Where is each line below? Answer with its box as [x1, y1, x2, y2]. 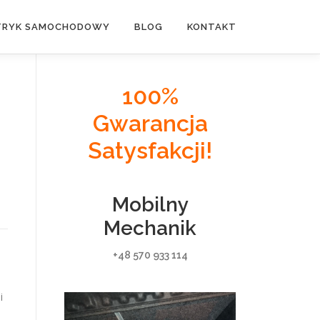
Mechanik [104, 216, 196, 240]
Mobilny [111, 193, 189, 216]
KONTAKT [187, 21, 236, 32]
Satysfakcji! [88, 137, 212, 164]
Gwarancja [92, 110, 208, 136]
